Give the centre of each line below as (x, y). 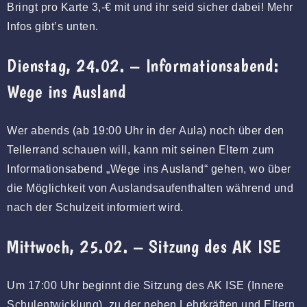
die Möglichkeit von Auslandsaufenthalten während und (150, 188)
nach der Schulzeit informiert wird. (95, 207)
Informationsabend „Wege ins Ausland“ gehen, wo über (149, 169)
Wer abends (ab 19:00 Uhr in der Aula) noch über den (146, 130)
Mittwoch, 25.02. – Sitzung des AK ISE (144, 246)
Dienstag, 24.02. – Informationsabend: (143, 65)
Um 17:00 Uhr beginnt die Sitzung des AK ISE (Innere (146, 285)
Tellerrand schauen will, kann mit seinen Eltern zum (140, 149)
